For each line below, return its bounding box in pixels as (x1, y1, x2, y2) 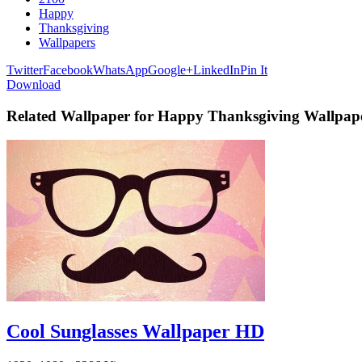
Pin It (240, 62, 267, 77)
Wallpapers (39, 35, 95, 49)
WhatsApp (93, 62, 148, 77)
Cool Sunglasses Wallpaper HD (6, 321, 264, 343)
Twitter (6, 62, 43, 77)
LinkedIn (193, 62, 240, 77)
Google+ (148, 62, 193, 77)
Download (6, 77, 61, 91)
